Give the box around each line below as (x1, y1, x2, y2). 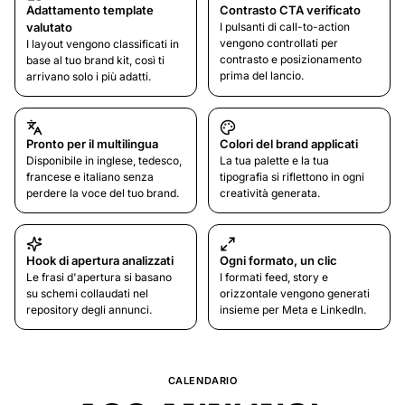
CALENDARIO (167, 374, 238, 388)
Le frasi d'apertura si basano (26, 270, 172, 285)
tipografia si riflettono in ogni (220, 170, 364, 184)
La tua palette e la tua (220, 154, 329, 168)
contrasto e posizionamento (220, 52, 362, 67)
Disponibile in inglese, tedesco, (26, 154, 182, 168)
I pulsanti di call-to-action (220, 20, 350, 34)
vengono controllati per (220, 36, 338, 51)
